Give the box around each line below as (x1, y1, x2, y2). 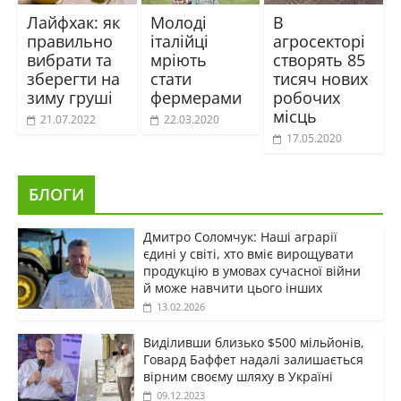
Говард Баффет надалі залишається (142, 350, 363, 368)
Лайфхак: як (26, 11, 120, 33)
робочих (273, 86, 341, 108)
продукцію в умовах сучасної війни (142, 261, 361, 279)
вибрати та (26, 48, 112, 71)
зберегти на (26, 67, 120, 90)
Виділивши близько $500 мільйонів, (142, 333, 364, 351)
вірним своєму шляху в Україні (142, 367, 333, 385)
